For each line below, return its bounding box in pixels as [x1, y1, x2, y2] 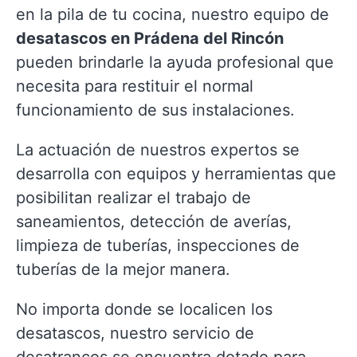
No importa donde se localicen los [16, 300, 273, 319]
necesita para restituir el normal [16, 76, 253, 96]
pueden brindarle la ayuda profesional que [16, 53, 334, 72]
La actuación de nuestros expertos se [16, 140, 300, 159]
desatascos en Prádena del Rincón [16, 29, 284, 48]
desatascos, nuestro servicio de [16, 324, 254, 343]
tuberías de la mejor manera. [16, 260, 230, 279]
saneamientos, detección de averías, [16, 212, 292, 231]
